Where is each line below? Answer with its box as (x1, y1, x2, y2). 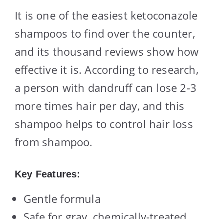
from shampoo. (15, 134, 93, 149)
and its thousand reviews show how (15, 44, 199, 59)
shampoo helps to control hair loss (15, 116, 193, 131)
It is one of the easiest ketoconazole (15, 7, 198, 22)
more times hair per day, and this (15, 98, 185, 113)
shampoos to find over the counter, (15, 25, 195, 41)
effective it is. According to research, (15, 62, 198, 77)
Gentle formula (23, 191, 101, 206)
